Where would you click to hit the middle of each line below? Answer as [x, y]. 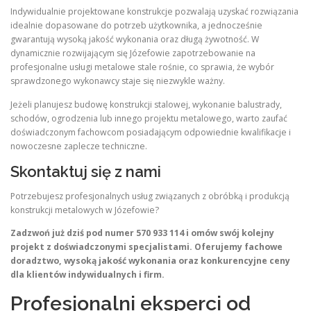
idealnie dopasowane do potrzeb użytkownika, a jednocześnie [136, 26]
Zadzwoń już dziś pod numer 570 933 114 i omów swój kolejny [142, 233]
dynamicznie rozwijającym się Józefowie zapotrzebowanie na [133, 53]
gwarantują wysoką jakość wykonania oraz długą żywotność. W [135, 40]
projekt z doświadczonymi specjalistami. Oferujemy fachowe [146, 246]
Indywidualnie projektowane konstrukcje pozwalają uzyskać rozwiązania [154, 12]
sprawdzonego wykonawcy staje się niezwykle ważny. [118, 81]
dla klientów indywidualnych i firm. [87, 274]
